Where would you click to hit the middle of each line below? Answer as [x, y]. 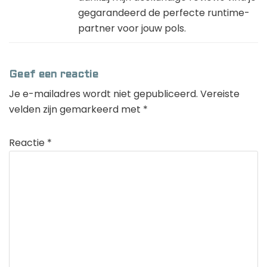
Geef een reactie [54, 74]
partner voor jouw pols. [132, 28]
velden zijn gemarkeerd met [76, 109]
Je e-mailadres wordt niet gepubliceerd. [103, 94]
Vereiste [220, 94]
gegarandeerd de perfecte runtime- [164, 13]
